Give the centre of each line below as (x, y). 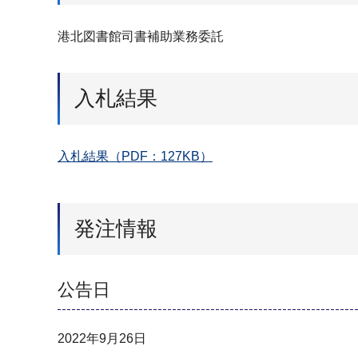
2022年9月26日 (102, 338)
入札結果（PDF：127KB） (135, 157)
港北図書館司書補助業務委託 (141, 36)
